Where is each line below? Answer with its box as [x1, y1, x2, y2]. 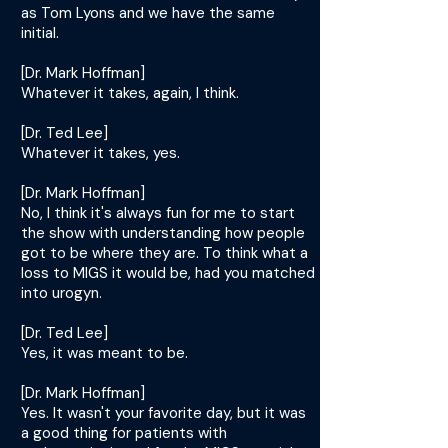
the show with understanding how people [21, 223, 305, 243]
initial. [21, 23, 59, 43]
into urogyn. [21, 283, 102, 303]
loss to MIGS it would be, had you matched [21, 263, 315, 283]
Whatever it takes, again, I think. [21, 83, 239, 103]
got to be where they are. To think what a [21, 243, 308, 263]
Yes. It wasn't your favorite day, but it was [21, 403, 306, 423]
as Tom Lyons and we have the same [21, 3, 275, 23]
